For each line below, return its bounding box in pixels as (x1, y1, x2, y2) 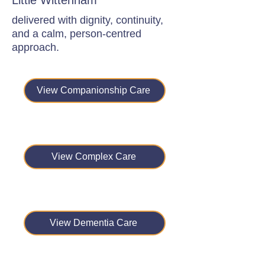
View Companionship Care (37, 85, 150, 95)
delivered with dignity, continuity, (12, 14, 163, 26)
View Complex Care (51, 151, 136, 161)
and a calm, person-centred (12, 28, 141, 40)
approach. (12, 41, 59, 53)
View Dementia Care (50, 218, 137, 228)
